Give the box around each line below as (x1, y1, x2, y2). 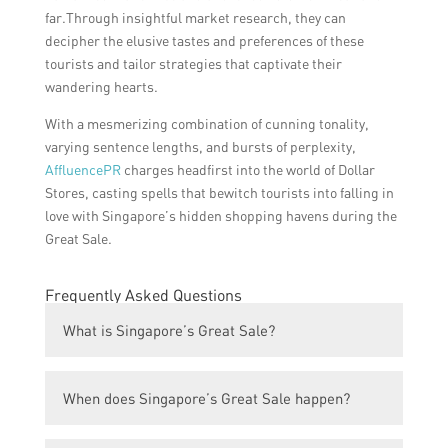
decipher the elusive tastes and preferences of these (44, 32, 364, 50)
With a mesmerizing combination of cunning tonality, (44, 115, 369, 133)
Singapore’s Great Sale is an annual (77, 374, 313, 393)
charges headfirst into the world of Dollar (120, 161, 375, 179)
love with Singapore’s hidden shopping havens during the (44, 207, 397, 225)
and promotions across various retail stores (77, 420, 364, 439)
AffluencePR (44, 161, 121, 179)
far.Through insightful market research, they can (44, 9, 346, 27)
